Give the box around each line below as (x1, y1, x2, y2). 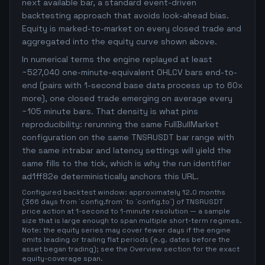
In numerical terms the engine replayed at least (22, 54, 212, 64)
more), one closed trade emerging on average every (22, 93, 232, 104)
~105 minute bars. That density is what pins (22, 106, 198, 117)
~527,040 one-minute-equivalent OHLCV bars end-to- (22, 67, 237, 77)
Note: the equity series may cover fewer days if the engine (22, 225, 231, 235)
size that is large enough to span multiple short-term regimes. (22, 216, 242, 225)
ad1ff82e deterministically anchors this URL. (22, 171, 199, 182)
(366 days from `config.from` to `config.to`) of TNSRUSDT (22, 197, 223, 206)
